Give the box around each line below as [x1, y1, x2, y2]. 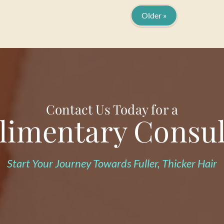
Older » [141, 10, 166, 20]
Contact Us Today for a [45, 100, 178, 118]
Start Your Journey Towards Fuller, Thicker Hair [7, 156, 217, 170]
